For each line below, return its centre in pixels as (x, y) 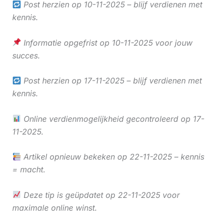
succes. (26, 55)
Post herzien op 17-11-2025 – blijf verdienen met (111, 81)
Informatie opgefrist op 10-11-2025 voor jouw (107, 42)
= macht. (29, 170)
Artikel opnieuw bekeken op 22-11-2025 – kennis (112, 157)
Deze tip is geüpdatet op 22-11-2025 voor (100, 195)
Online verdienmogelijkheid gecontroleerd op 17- (112, 119)
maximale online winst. (55, 207)
